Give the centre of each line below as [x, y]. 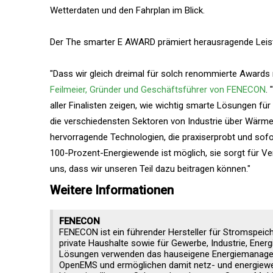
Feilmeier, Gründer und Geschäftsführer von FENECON [158, 90]
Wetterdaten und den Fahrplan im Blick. [127, 10]
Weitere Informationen [112, 190]
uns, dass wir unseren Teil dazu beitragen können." [150, 169]
